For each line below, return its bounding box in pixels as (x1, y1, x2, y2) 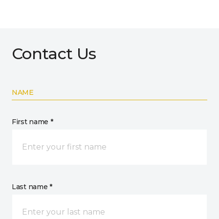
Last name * (12, 182, 52, 191)
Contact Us (12, 44, 96, 63)
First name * (12, 117, 53, 126)
